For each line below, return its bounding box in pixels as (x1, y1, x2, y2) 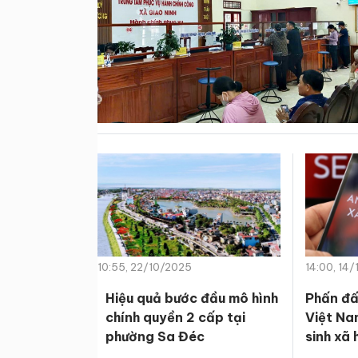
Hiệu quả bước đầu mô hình (105, 289, 278, 306)
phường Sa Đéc (105, 328, 205, 344)
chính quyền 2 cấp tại (105, 308, 245, 325)
